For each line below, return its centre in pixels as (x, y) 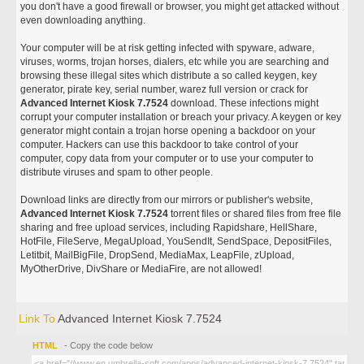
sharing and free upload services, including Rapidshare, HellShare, (169, 227)
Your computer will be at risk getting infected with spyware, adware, (168, 48)
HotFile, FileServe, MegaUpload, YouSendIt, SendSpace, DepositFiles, (176, 241)
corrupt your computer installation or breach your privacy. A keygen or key (181, 117)
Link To (39, 318)
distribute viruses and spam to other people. (117, 172)
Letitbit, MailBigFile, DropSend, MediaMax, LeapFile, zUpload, (158, 255)
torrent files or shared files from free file (255, 214)
